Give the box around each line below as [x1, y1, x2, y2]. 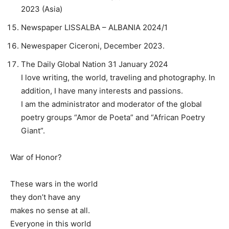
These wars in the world [10, 179, 98, 189]
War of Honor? [10, 152, 62, 163]
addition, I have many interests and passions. [21, 86, 183, 96]
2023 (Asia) [21, 4, 62, 14]
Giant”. [21, 126, 45, 136]
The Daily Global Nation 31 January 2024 [21, 59, 168, 70]
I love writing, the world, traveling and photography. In [21, 73, 215, 83]
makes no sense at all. [10, 205, 90, 216]
